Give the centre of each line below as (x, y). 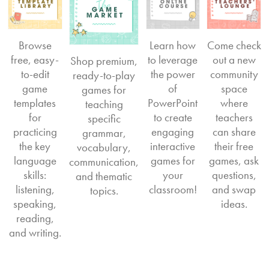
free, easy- (35, 59)
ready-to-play (104, 75)
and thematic (104, 176)
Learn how (173, 45)
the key (35, 146)
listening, (35, 189)
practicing (35, 131)
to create (173, 117)
